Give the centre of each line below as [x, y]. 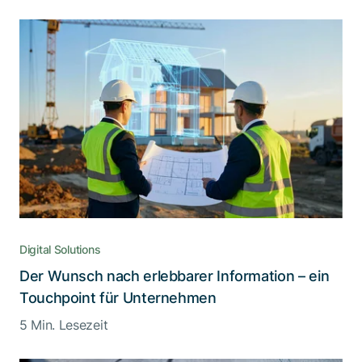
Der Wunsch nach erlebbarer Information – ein [175, 276]
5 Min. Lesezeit [64, 324]
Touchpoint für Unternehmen [118, 297]
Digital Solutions [60, 249]
